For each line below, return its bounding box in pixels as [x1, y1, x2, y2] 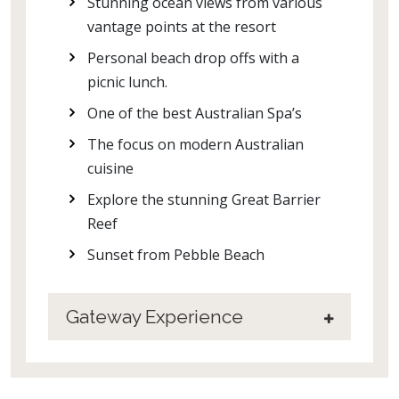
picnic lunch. [87, 72, 167, 92]
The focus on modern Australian [87, 134, 304, 154]
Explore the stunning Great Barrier [87, 190, 321, 209]
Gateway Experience [66, 305, 243, 328]
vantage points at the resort [87, 17, 276, 37]
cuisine [87, 159, 137, 178]
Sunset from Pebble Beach [87, 245, 265, 265]
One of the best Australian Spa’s [87, 103, 309, 123]
